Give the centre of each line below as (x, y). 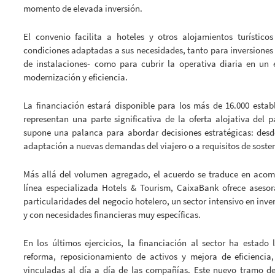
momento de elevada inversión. (83, 9)
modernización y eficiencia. (76, 77)
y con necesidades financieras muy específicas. (112, 215)
